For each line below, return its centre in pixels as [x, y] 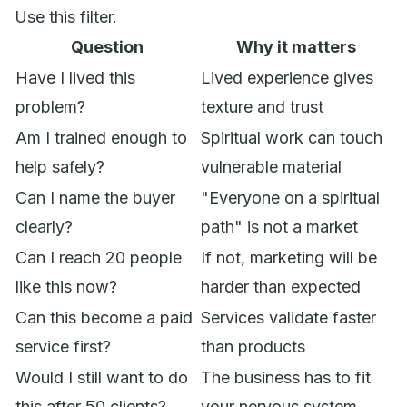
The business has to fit [286, 377]
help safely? [60, 166]
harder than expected [281, 286]
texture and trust [262, 106]
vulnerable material [271, 166]
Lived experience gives [287, 77]
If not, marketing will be [289, 257]
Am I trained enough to [101, 137]
